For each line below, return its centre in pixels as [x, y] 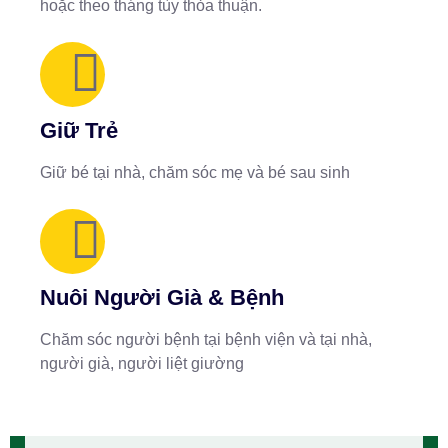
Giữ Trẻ [79, 130]
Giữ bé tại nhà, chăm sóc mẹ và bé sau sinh [195, 172]
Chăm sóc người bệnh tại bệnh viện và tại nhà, [206, 339]
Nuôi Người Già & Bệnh [162, 297]
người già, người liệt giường [142, 363]
